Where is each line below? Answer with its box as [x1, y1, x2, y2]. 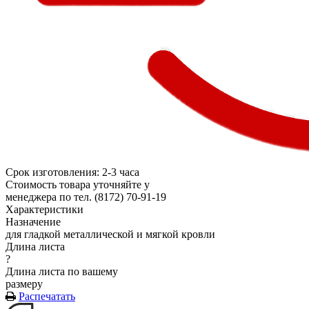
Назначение [6, 215, 61, 228]
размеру [6, 277, 43, 290]
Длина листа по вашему [6, 265, 118, 277]
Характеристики [6, 203, 83, 215]
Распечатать [19, 290, 75, 302]
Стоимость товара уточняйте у [6, 178, 150, 190]
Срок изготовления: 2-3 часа [6, 166, 139, 178]
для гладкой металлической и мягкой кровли [6, 228, 215, 240]
